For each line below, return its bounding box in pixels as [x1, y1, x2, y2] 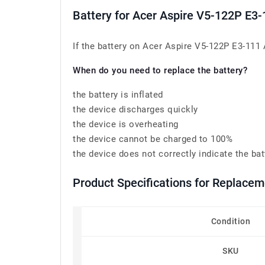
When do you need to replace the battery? [73, 65, 247, 76]
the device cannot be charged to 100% [73, 134, 232, 144]
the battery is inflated [73, 89, 163, 100]
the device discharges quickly [73, 104, 198, 115]
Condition [211, 216, 251, 226]
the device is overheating [73, 119, 179, 130]
